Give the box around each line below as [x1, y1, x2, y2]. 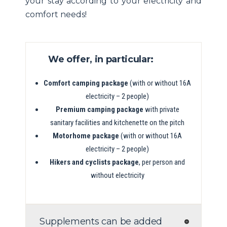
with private [143, 105, 179, 115]
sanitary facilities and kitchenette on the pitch [50, 118, 184, 128]
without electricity [90, 171, 144, 180]
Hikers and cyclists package [50, 158, 139, 167]
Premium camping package [55, 105, 143, 115]
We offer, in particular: [48, 54, 154, 65]
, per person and [139, 158, 185, 167]
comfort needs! [25, 10, 87, 20]
